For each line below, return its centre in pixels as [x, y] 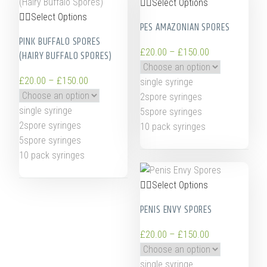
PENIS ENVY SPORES [176, 210]
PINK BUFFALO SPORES [60, 41]
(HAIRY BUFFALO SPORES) [66, 56]
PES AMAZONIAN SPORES [185, 28]
